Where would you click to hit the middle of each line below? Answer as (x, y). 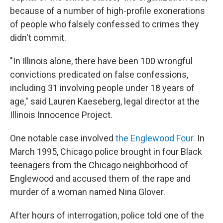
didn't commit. (38, 38)
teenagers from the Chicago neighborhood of (99, 165)
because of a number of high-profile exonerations (108, 11)
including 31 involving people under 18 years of (102, 88)
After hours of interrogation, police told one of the (107, 215)
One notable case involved (63, 138)
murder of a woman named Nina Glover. (88, 192)
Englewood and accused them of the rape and (100, 178)
